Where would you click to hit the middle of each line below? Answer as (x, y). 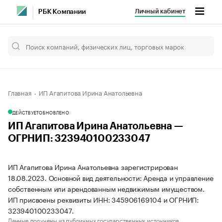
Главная (20, 92)
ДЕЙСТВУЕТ (26, 112)
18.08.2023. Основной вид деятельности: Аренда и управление (111, 177)
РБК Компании (62, 12)
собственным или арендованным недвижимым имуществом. (106, 188)
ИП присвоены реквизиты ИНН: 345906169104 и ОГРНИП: (103, 199)
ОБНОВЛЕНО (54, 112)
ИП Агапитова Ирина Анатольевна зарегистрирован (93, 166)
